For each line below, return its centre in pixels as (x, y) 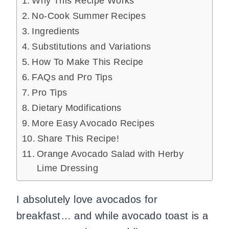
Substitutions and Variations (91, 47)
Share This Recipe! (78, 139)
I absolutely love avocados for (87, 199)
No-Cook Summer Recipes (89, 16)
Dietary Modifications (77, 108)
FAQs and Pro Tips (72, 77)
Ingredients (56, 31)
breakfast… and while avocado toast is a (112, 216)
